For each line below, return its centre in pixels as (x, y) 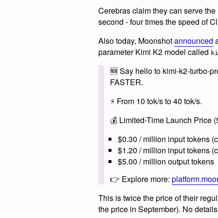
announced (194, 41)
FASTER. (127, 82)
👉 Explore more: (141, 179)
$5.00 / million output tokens (166, 162)
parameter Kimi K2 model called (154, 52)
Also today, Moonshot (136, 41)
